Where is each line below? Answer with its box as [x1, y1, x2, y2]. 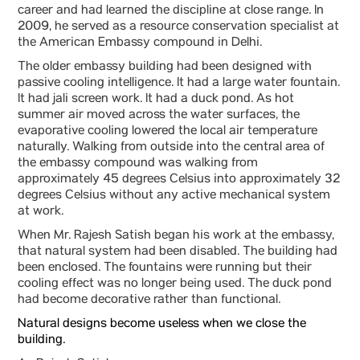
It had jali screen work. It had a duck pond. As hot [18, 92, 294, 108]
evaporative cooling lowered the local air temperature [18, 124, 317, 140]
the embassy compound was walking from [18, 156, 258, 172]
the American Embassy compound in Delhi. [18, 35, 262, 51]
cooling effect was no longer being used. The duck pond [18, 276, 332, 292]
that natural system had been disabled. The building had [18, 244, 337, 260]
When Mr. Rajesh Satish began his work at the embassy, [18, 228, 334, 244]
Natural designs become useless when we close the [18, 317, 306, 333]
